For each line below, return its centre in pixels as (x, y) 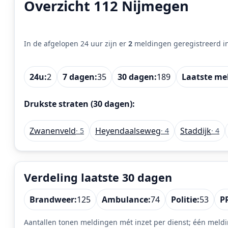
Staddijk (196, 131)
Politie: (185, 200)
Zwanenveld (53, 131)
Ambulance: (126, 200)
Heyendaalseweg (128, 131)
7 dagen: (80, 77)
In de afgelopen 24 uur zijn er (76, 43)
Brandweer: (53, 200)
